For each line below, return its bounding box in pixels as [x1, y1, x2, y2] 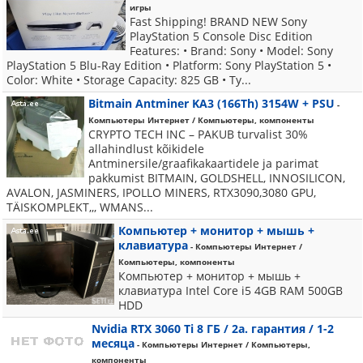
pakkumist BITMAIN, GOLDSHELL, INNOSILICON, [88, 170, 345, 186]
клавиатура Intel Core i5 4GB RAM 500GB [118, 283, 343, 298]
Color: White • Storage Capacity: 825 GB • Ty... [6, 72, 251, 88]
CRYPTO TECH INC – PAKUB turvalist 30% [88, 126, 308, 142]
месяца [92, 335, 135, 351]
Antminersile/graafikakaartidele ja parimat [88, 156, 318, 171]
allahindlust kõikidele [88, 141, 204, 156]
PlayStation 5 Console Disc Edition [130, 28, 313, 44]
